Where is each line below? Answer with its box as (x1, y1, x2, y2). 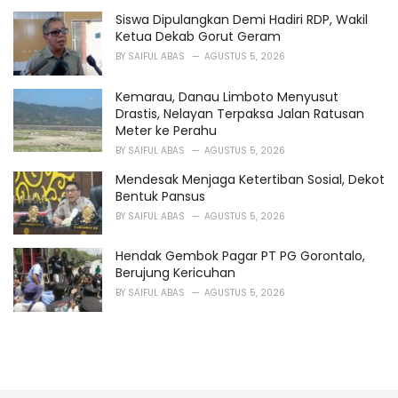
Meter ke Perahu (115, 121, 217, 139)
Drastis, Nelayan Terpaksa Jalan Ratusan (115, 104, 364, 123)
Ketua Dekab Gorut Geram (115, 27, 281, 45)
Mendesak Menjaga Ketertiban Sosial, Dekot (115, 170, 385, 188)
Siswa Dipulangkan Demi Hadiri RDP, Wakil (115, 10, 368, 28)
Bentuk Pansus (115, 187, 205, 205)
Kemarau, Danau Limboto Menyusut (115, 87, 338, 106)
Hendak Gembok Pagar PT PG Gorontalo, (115, 247, 365, 266)
